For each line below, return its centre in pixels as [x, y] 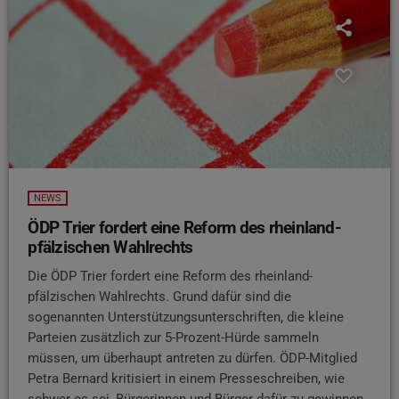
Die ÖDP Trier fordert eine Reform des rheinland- [171, 276]
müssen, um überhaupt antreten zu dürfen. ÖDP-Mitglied [193, 358]
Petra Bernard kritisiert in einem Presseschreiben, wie [187, 378]
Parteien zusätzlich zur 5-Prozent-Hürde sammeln [174, 337]
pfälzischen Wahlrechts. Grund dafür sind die [160, 296]
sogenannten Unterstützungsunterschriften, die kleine [186, 317]
